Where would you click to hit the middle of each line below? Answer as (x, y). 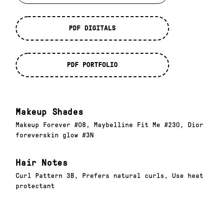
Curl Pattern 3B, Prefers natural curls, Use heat (110, 176)
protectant (35, 186)
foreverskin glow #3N (55, 135)
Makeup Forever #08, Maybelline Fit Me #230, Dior (110, 125)
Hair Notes (42, 163)
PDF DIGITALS (93, 28)
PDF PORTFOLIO (93, 65)
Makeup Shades (50, 112)
